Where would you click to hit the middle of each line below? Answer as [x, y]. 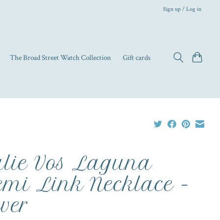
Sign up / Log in [182, 9]
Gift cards [137, 58]
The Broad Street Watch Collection [61, 58]
